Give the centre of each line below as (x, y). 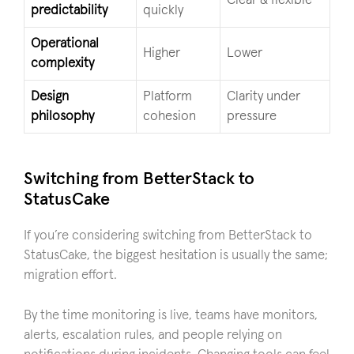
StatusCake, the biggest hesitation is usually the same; (176, 256)
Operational (65, 43)
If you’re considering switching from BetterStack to (168, 236)
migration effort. (70, 275)
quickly (163, 10)
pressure (252, 116)
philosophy (62, 116)
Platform (168, 96)
